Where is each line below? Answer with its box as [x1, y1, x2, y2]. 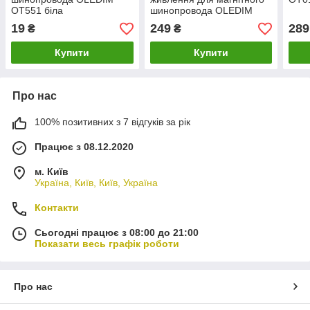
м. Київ [35, 166, 69, 178]
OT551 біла [11, 5, 63, 17]
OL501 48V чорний [149, 16, 235, 28]
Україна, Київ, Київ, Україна [35, 177, 158, 189]
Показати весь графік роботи [35, 238, 179, 250]
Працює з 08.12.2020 [35, 141, 134, 153]
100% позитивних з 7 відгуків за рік [35, 116, 190, 128]
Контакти [35, 202, 79, 214]
